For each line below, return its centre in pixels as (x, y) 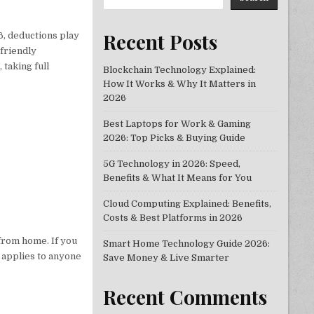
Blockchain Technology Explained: (179, 70)
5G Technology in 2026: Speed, (171, 164)
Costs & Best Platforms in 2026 (172, 218)
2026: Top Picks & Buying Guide (174, 138)
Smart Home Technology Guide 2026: (186, 244)
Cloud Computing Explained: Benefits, (187, 204)
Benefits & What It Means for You (177, 178)
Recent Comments (185, 297)
